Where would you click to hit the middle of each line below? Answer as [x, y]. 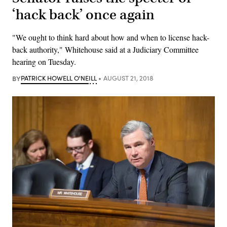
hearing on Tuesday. [44, 61]
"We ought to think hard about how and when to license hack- [111, 37]
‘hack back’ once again [83, 15]
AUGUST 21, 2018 [128, 78]
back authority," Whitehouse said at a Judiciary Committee [105, 49]
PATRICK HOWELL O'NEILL [59, 78]
